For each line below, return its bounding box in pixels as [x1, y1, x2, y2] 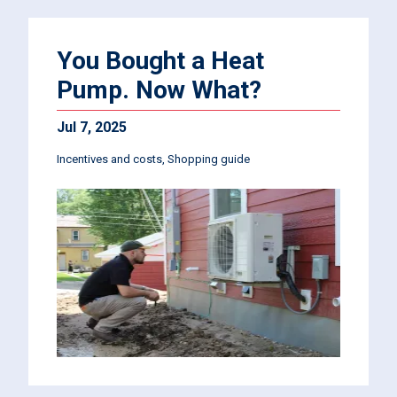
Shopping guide [167, 152, 250, 166]
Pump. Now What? [57, 75, 261, 105]
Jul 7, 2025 [57, 119, 127, 136]
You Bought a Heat [57, 46, 264, 75]
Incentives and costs [57, 152, 162, 166]
